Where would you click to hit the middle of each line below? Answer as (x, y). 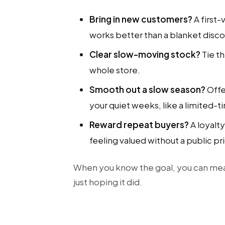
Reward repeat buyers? (139, 125)
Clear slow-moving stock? (145, 54)
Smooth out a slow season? (147, 89)
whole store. (115, 70)
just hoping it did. (108, 182)
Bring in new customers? (141, 19)
